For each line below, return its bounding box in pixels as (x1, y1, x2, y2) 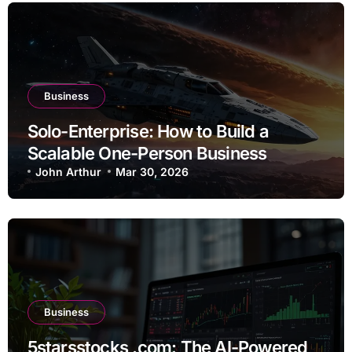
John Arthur (35, 164, 101, 178)
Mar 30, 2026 (115, 164, 189, 178)
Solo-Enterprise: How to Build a (27, 120, 269, 141)
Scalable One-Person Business (27, 142, 267, 163)
